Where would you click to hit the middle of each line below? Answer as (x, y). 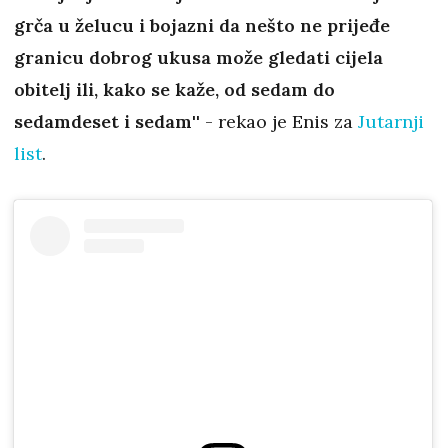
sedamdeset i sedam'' (107, 121)
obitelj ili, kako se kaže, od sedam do (174, 89)
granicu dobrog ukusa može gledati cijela (198, 57)
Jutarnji (391, 121)
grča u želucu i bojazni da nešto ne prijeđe (202, 25)
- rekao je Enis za (279, 121)
